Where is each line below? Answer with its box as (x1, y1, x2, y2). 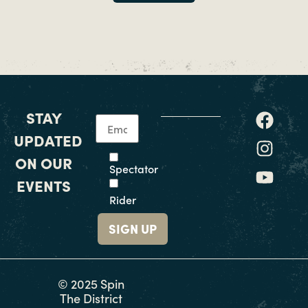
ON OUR (15, 151, 72, 173)
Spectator (109, 160, 158, 176)
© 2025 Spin (58, 274, 125, 292)
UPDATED (14, 129, 82, 151)
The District (60, 289, 123, 307)
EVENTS (16, 174, 71, 196)
